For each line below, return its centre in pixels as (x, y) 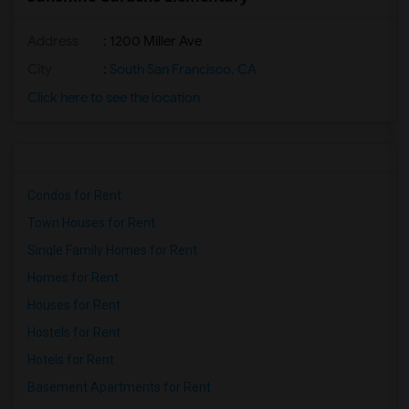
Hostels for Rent (74, 332)
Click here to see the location (114, 98)
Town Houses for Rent (91, 223)
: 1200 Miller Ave (151, 41)
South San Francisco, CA (182, 69)
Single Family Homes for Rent (112, 250)
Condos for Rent (74, 195)
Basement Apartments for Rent (119, 387)
